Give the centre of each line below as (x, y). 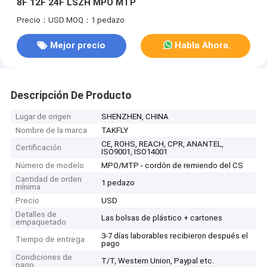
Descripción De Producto (71, 95)
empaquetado (41, 222)
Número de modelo (50, 166)
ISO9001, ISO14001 (135, 152)
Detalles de (36, 215)
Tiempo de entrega (50, 240)
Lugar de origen (44, 117)
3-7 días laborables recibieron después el (175, 236)
